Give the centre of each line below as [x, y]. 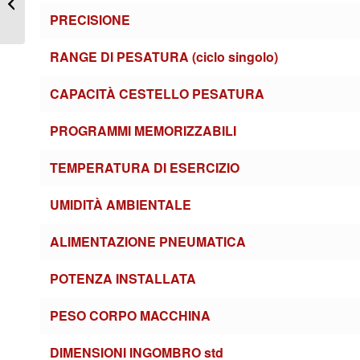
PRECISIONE [90, 20]
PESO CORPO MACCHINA [130, 316]
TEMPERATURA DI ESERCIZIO [145, 168]
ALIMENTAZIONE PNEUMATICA [148, 242]
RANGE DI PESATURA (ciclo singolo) [164, 57]
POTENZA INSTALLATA [123, 279]
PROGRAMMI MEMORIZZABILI [143, 131]
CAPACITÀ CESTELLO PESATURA [157, 94]
